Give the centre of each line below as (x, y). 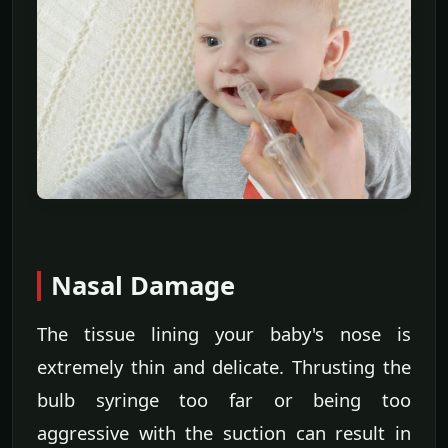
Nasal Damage (143, 285)
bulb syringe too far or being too (224, 399)
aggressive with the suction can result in (224, 432)
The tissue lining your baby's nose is (224, 333)
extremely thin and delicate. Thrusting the (224, 366)
